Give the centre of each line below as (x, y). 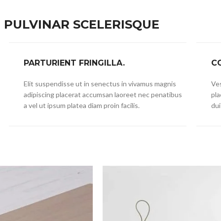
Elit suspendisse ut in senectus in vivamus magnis (100, 84)
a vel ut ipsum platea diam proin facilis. (81, 105)
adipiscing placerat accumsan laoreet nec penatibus (103, 94)
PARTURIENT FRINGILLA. (74, 63)
